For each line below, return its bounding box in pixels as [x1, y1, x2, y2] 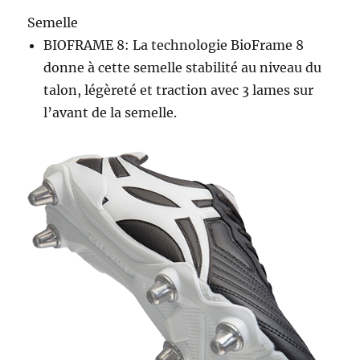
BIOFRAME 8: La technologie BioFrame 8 [43, 36, 305, 53]
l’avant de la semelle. [43, 104, 178, 121]
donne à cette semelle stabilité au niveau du [43, 59, 322, 76]
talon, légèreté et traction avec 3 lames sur [43, 81, 314, 98]
